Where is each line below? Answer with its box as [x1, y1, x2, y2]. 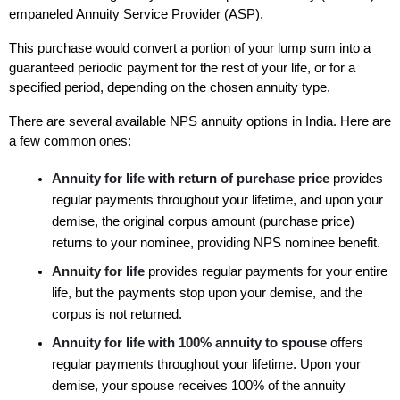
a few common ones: [9, 134, 131, 149]
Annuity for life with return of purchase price [52, 171, 333, 187]
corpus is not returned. [52, 307, 186, 322]
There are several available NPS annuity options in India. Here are [9, 114, 391, 129]
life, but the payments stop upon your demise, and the [52, 286, 362, 301]
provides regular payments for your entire [148, 264, 387, 279]
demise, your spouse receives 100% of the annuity [52, 379, 346, 394]
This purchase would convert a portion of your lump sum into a [9, 41, 371, 56]
